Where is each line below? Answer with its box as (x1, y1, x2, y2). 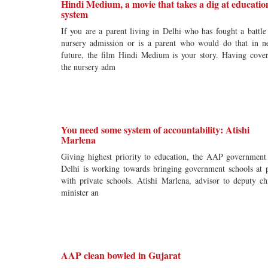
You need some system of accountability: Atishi (61, 123, 249, 136)
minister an (61, 187, 99, 198)
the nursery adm (61, 61, 115, 72)
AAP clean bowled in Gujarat (61, 248, 181, 262)
